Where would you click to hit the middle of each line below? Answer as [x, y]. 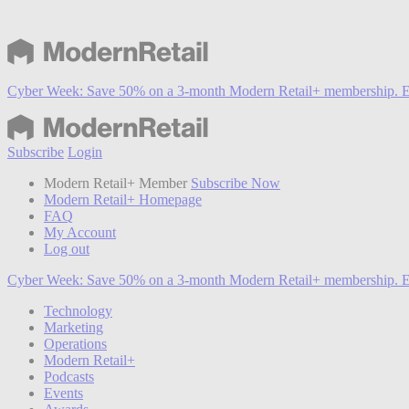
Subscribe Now [236, 183]
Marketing [73, 327]
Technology [78, 310]
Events [63, 393]
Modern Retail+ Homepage [123, 199]
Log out [67, 248]
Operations [75, 343]
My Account [80, 232]
